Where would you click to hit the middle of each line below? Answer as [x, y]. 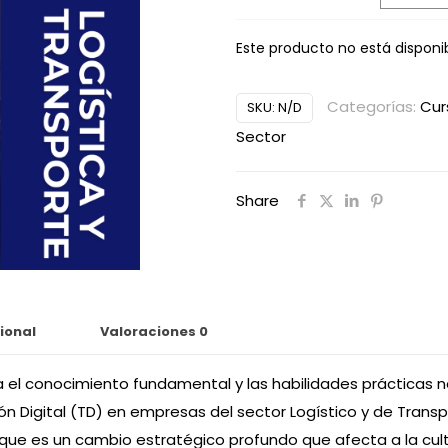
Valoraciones [149, 331]
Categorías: [373, 106]
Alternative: [281, 91]
